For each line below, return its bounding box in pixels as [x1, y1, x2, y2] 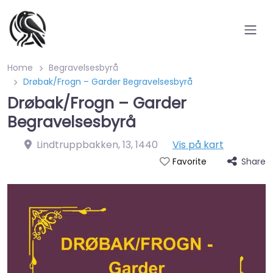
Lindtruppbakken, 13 [37, 138, 131, 152]
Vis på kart [172, 138, 224, 152]
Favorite [172, 156, 207, 168]
